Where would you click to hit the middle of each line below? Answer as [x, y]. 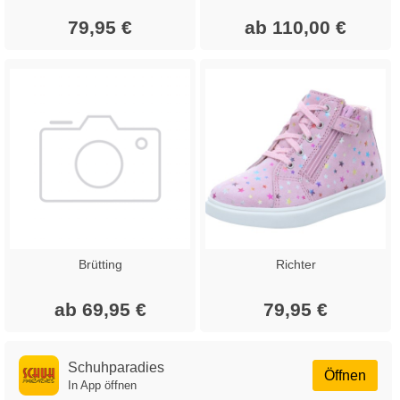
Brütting [100, 264]
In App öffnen [102, 385]
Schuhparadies [116, 367]
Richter [296, 264]
